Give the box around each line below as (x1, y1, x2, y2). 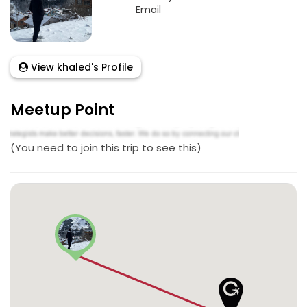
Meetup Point (10, 99, 114, 121)
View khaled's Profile (28, 60, 133, 75)
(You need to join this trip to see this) (10, 140, 201, 155)
